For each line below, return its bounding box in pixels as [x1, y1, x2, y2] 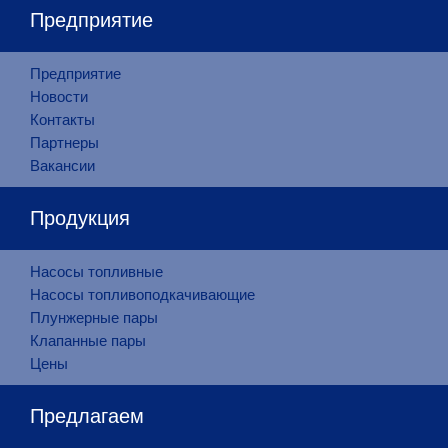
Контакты [30, 111, 95, 128]
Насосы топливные [30, 263, 163, 280]
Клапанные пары [30, 332, 146, 349]
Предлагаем [30, 405, 144, 427]
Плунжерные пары [30, 309, 158, 326]
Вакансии [30, 157, 95, 174]
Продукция [30, 207, 130, 229]
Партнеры [30, 134, 99, 151]
